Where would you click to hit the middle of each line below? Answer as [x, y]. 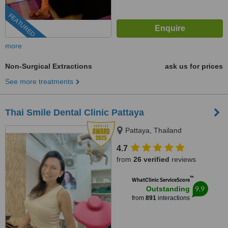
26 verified [151, 159]
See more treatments [39, 81]
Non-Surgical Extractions [49, 66]
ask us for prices [194, 66]
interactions [173, 198]
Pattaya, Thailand [153, 130]
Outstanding [168, 189]
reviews [183, 159]
